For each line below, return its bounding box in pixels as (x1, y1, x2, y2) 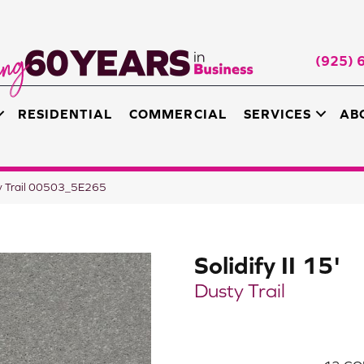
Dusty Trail (194, 279, 285, 301)
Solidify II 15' (194, 251, 340, 279)
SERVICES (243, 106, 311, 122)
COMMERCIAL (129, 106, 227, 122)
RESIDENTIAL (18, 106, 113, 122)
